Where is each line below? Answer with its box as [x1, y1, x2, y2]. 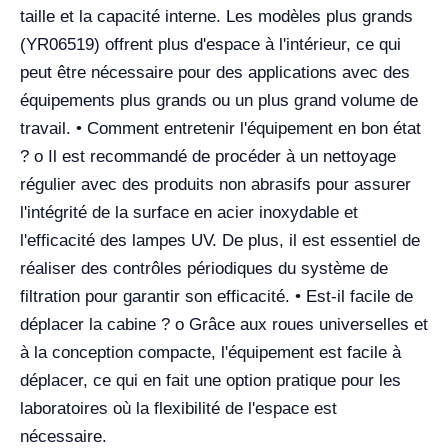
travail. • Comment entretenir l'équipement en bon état [20, 118, 421, 138]
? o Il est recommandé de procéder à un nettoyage [20, 146, 396, 166]
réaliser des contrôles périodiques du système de [20, 258, 388, 278]
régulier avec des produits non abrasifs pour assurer [20, 174, 411, 194]
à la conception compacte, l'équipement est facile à [20, 342, 401, 362]
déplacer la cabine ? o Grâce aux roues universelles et [20, 314, 428, 334]
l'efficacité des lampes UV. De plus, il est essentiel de [20, 230, 420, 250]
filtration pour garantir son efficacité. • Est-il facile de [20, 286, 413, 306]
